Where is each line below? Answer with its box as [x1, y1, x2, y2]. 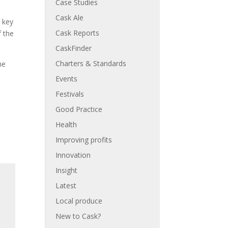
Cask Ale [55, 13, 84, 22]
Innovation [55, 150, 91, 160]
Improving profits [55, 135, 112, 145]
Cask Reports [55, 28, 100, 38]
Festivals [55, 89, 84, 99]
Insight [55, 165, 78, 175]
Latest [55, 181, 77, 190]
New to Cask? [55, 211, 101, 221]
